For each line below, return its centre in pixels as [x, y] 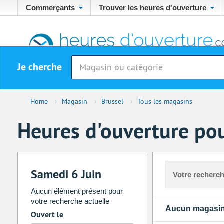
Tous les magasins [165, 102]
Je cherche [39, 67]
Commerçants [50, 8]
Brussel [112, 102]
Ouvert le [47, 215]
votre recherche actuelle [70, 201]
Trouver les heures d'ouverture [152, 8]
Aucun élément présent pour [77, 191]
